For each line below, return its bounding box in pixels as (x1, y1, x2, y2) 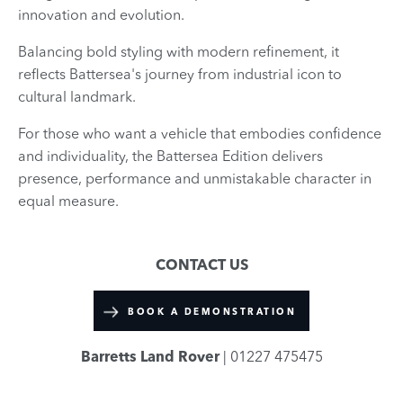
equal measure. (18, 192, 122, 210)
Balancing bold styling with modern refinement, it (18, 42, 339, 61)
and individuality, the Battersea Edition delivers (18, 147, 323, 166)
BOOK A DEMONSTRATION (128, 306, 296, 318)
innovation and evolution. (18, 5, 188, 24)
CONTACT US (155, 255, 248, 274)
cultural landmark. (18, 87, 139, 106)
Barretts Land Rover (80, 347, 223, 366)
